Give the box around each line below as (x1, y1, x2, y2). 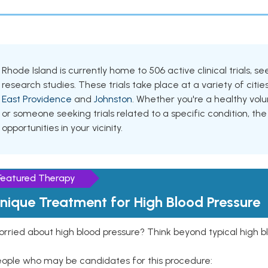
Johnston (94, 93, 132, 105)
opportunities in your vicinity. (2, 122, 123, 133)
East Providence (2, 93, 72, 105)
